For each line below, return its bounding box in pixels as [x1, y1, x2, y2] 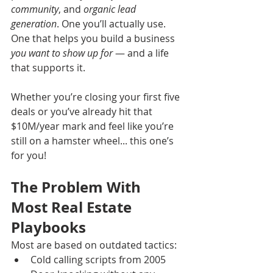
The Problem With [11, 176, 144, 197]
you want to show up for [11, 46, 113, 60]
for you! [11, 148, 46, 162]
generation [11, 16, 57, 30]
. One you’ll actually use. [57, 16, 168, 30]
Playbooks [11, 216, 86, 238]
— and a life [113, 46, 171, 60]
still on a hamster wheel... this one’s [11, 133, 176, 147]
